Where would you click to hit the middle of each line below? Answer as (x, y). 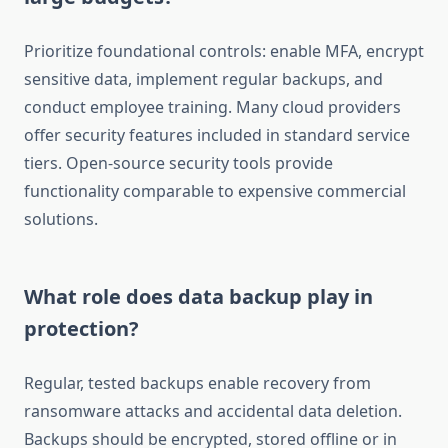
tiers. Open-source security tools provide (178, 163)
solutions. (61, 219)
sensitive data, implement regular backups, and (203, 79)
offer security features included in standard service (217, 135)
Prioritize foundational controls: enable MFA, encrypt (224, 51)
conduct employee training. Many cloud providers (212, 107)
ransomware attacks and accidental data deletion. (213, 411)
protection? (81, 329)
